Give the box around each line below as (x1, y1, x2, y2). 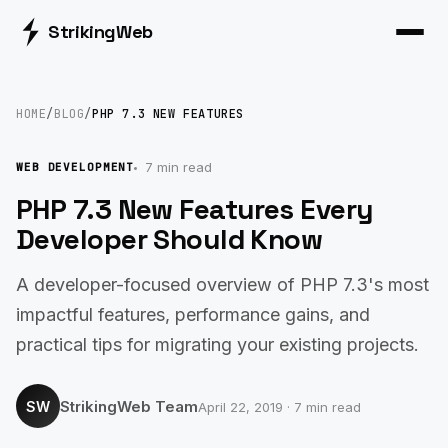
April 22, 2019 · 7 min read (198, 398, 361, 415)
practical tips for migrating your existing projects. (16, 334, 419, 355)
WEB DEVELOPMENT (16, 160, 135, 174)
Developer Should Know (16, 221, 323, 257)
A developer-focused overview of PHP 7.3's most (16, 274, 429, 295)
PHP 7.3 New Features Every (16, 191, 374, 227)
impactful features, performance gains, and (16, 304, 370, 325)
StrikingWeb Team (60, 396, 198, 416)
